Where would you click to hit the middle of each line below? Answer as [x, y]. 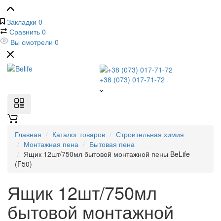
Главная [28, 134]
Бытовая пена [112, 144]
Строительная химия [150, 134]
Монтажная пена [51, 144]
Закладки [22, 22]
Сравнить [25, 32]
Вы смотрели [32, 42]
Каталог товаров [79, 134]
